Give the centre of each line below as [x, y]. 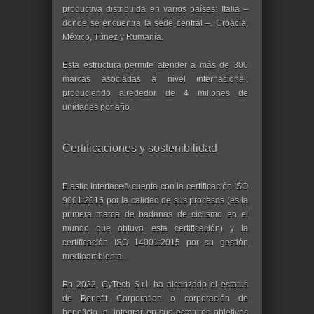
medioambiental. [94, 257]
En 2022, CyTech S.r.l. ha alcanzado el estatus [155, 285]
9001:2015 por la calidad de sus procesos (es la [155, 201]
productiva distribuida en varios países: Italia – [155, 9]
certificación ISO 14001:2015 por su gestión [155, 243]
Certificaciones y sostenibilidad [140, 149]
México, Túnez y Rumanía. [113, 37]
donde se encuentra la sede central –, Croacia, [155, 23]
